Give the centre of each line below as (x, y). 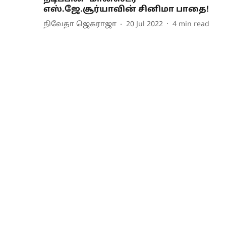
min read (194, 25)
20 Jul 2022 (145, 25)
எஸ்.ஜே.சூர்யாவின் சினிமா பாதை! (126, 9)
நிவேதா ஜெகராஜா (80, 25)
